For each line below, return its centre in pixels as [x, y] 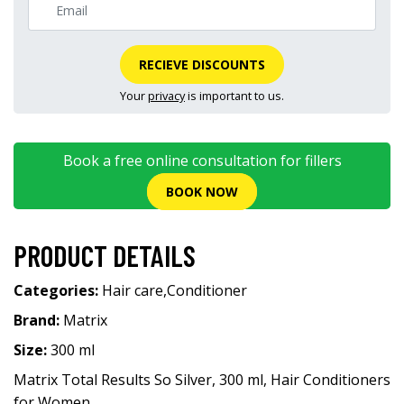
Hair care [133, 290]
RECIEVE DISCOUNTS [202, 64]
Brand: [38, 320]
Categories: [58, 290]
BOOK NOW [202, 192]
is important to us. [234, 96]
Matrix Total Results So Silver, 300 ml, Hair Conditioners [202, 380]
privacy [166, 96]
